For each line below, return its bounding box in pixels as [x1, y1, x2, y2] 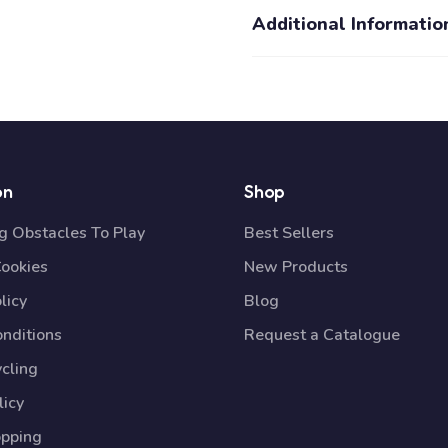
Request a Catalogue [244, 324, 400, 346]
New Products [244, 256, 348, 278]
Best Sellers [244, 222, 334, 244]
